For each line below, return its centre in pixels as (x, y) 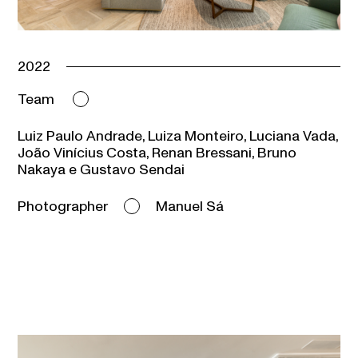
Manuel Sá (189, 206)
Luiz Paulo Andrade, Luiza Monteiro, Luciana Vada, (177, 136)
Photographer (62, 206)
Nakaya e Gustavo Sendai (101, 169)
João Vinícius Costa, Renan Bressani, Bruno (157, 153)
